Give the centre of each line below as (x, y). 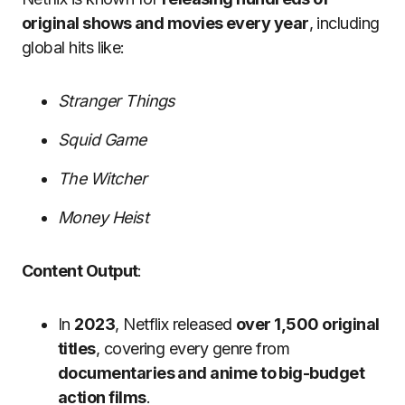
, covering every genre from (193, 348)
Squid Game (102, 140)
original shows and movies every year (165, 23)
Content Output (80, 271)
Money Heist (104, 217)
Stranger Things (117, 101)
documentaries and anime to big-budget (212, 373)
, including (344, 23)
